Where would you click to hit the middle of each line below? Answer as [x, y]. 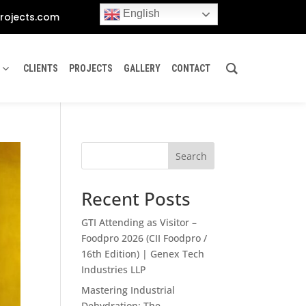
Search [191, 156]
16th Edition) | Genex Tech [143, 254]
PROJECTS [91, 68]
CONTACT [191, 68]
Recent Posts [136, 199]
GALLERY [142, 68]
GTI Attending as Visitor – [139, 222]
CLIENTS [41, 68]
